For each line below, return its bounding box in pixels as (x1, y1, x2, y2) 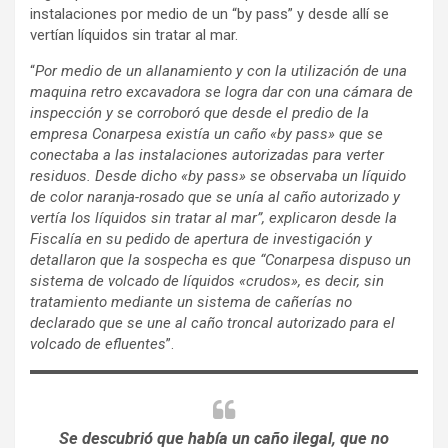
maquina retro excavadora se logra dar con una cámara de (30, 82, 413, 101)
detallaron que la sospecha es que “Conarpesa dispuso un (30, 250, 411, 269)
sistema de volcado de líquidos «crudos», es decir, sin (30, 271, 384, 290)
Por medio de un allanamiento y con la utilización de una (35, 61, 407, 80)
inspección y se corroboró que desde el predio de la (30, 103, 369, 122)
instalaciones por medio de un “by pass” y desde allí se (30, 4, 389, 23)
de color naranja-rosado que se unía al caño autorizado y (30, 187, 400, 206)
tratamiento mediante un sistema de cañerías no (30, 292, 352, 311)
